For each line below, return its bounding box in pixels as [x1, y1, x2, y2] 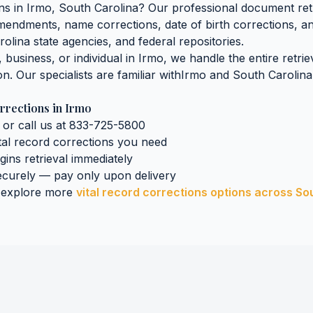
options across [208, 185, 296, 199]
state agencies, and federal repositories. [30, 34, 244, 48]
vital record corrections [76, 185, 208, 199]
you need [114, 135, 167, 149]
